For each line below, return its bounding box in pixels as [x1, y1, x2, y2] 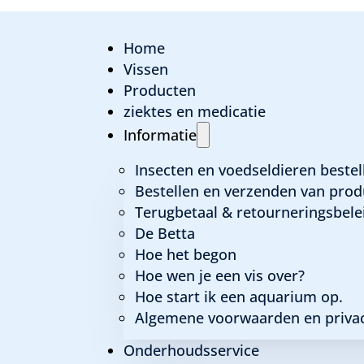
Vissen [123, 59, 168, 80]
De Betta [134, 223, 195, 244]
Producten [123, 80, 196, 101]
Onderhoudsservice [123, 340, 259, 361]
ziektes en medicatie [123, 102, 266, 122]
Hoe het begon [134, 245, 236, 265]
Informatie [123, 125, 197, 145]
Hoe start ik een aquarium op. [134, 287, 343, 307]
